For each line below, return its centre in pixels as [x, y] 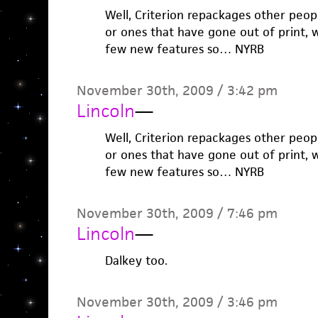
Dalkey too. [136, 261]
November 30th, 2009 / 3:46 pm [177, 302]
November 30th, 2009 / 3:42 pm [177, 91]
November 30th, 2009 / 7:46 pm [177, 213]
